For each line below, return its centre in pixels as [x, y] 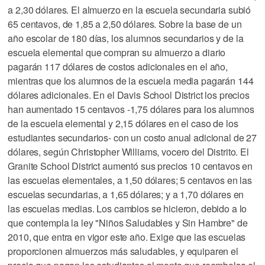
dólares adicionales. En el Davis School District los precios [129, 95]
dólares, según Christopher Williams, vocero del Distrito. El [128, 151]
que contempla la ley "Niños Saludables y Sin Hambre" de [128, 222]
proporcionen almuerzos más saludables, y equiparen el [123, 251]
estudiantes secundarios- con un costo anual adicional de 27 [132, 137]
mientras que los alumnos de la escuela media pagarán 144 [131, 80]
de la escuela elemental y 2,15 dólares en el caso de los [123, 123]
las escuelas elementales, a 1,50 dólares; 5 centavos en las [130, 180]
